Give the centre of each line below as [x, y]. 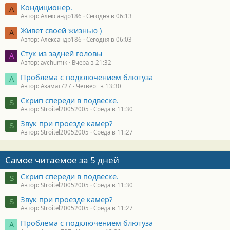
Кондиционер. [46, 7]
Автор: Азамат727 [46, 86]
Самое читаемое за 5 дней [62, 160]
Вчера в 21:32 [92, 63]
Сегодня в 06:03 [109, 39]
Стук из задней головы [61, 54]
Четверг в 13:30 [99, 86]
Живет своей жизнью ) [61, 30]
